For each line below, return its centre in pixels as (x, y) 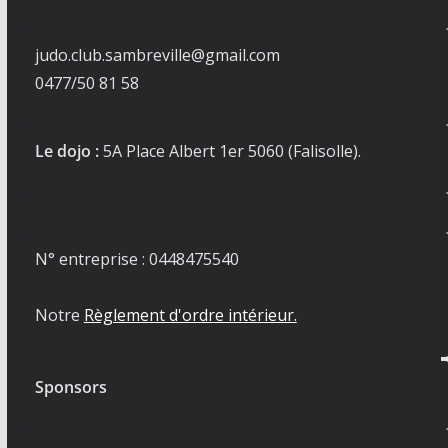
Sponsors (70, 387)
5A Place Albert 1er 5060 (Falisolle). (229, 151)
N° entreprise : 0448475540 (136, 259)
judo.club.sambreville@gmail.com (157, 55)
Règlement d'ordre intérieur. (190, 315)
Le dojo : (66, 151)
